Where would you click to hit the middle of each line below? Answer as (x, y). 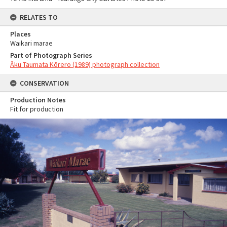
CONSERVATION (44, 83)
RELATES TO (39, 17)
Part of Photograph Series (51, 55)
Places (21, 34)
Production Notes (38, 100)
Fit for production (37, 109)
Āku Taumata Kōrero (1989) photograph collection (85, 64)
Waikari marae (31, 43)
